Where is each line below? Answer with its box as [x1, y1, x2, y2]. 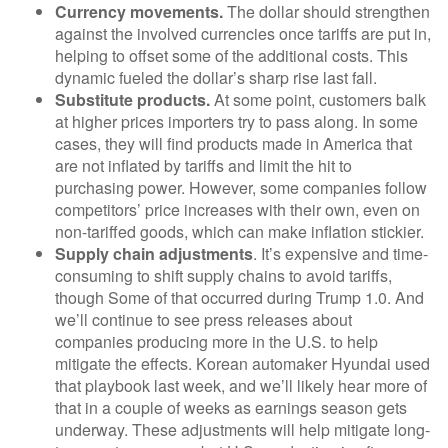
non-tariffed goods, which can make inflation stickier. [55, 220, 424, 244]
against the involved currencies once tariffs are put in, [55, 22, 431, 46]
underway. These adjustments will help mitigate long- [55, 418, 430, 442]
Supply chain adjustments [55, 242, 253, 266]
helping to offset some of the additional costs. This [55, 44, 408, 68]
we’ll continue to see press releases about [55, 308, 352, 332]
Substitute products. [55, 88, 210, 112]
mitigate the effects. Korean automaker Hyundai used [55, 352, 430, 376]
